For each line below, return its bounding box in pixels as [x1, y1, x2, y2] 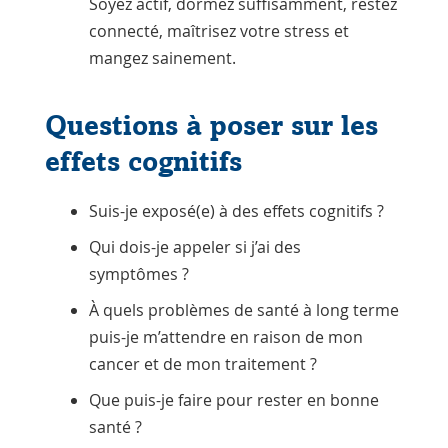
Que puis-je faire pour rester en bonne [88, 389, 379, 412]
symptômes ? [88, 263, 189, 286]
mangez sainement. [88, 47, 236, 70]
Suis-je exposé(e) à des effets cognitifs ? [88, 200, 384, 223]
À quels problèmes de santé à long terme [88, 299, 399, 322]
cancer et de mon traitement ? [88, 353, 317, 376]
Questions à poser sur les [44, 109, 378, 143]
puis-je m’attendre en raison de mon [88, 326, 363, 349]
